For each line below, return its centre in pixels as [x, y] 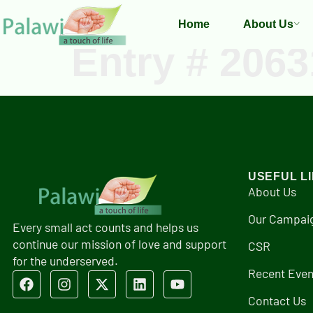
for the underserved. [65, 260]
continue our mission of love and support [119, 243]
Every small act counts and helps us [105, 227]
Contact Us [277, 300]
